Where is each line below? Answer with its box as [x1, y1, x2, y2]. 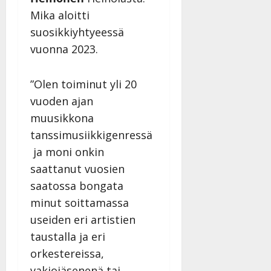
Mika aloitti [30, 7, 90, 22]
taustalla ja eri [30, 229, 105, 244]
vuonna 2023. [30, 41, 98, 56]
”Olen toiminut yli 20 [30, 76, 137, 91]
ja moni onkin [30, 144, 104, 159]
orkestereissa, [30, 246, 104, 261]
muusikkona [30, 110, 94, 125]
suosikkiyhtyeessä [30, 24, 124, 39]
